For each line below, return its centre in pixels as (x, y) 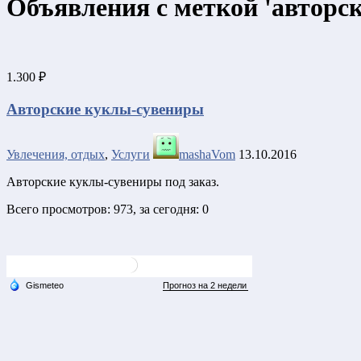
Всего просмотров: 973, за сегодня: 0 (108, 210)
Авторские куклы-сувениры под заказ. (113, 182)
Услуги (131, 155)
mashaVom (207, 155)
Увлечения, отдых (56, 155)
